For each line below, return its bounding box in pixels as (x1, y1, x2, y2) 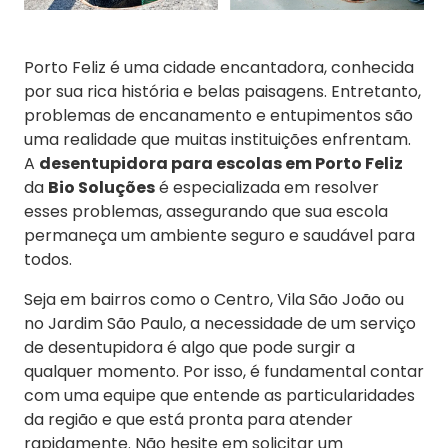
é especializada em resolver (155, 176, 379, 200)
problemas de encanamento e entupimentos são (24, 104, 413, 128)
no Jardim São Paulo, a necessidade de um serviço (24, 312, 416, 336)
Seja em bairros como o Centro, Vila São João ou (24, 288, 404, 312)
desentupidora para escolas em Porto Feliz (39, 152, 403, 176)
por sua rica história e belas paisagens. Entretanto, (24, 80, 421, 104)
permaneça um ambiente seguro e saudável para (24, 224, 415, 248)
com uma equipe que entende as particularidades (24, 384, 415, 408)
